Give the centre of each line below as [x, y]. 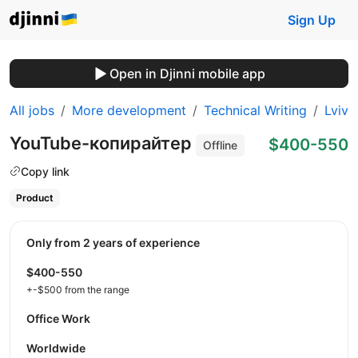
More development [129, 110]
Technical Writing [255, 110]
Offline [221, 145]
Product [34, 198]
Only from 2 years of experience [117, 242]
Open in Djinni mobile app [187, 74]
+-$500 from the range [78, 289]
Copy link [45, 171]
